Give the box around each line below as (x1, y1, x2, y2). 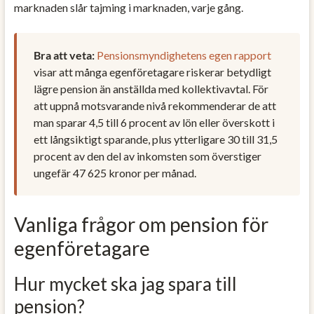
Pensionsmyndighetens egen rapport (96, 48, 271, 62)
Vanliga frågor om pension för (13, 212, 268, 236)
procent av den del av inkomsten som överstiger (33, 149, 261, 163)
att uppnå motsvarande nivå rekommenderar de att (33, 98, 276, 112)
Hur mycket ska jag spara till (13, 272, 237, 295)
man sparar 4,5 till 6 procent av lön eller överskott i (33, 115, 275, 129)
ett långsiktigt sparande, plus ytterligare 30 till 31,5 (33, 132, 278, 146)
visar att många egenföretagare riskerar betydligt (33, 64, 271, 78)
